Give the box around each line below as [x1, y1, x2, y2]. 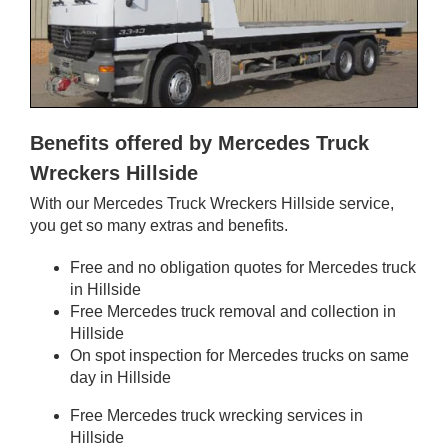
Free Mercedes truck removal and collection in [70, 302, 396, 320]
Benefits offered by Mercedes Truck [30, 131, 369, 154]
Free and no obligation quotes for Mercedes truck [70, 258, 416, 276]
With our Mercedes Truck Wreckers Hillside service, [30, 194, 394, 212]
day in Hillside [70, 368, 171, 386]
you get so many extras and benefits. [30, 216, 288, 234]
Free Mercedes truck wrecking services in [70, 406, 363, 424]
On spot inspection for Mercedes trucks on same [70, 346, 409, 364]
